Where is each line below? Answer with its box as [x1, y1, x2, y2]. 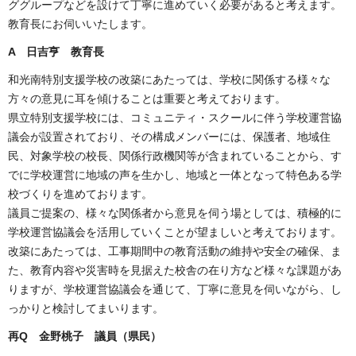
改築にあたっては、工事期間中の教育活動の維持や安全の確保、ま [8, 245, 342, 258]
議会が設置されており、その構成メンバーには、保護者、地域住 [8, 130, 331, 144]
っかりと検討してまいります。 [8, 302, 164, 315]
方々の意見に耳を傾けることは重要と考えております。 [8, 92, 286, 106]
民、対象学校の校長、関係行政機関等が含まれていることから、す [8, 149, 342, 163]
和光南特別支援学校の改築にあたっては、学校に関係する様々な [8, 73, 331, 87]
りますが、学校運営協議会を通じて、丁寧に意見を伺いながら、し [8, 283, 342, 296]
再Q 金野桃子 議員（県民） [8, 330, 161, 343]
